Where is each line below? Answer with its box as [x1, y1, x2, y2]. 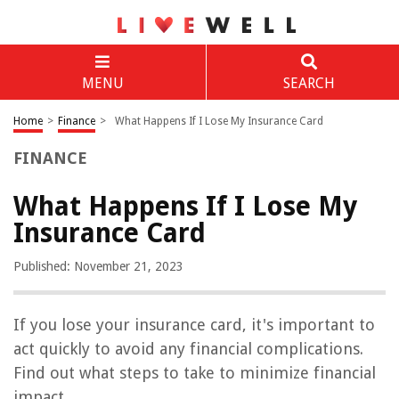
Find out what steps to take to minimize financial [13, 363, 376, 382]
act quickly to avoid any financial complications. [13, 339, 363, 358]
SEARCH [282, 75, 335, 92]
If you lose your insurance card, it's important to [13, 315, 375, 334]
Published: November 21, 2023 [13, 259, 183, 273]
